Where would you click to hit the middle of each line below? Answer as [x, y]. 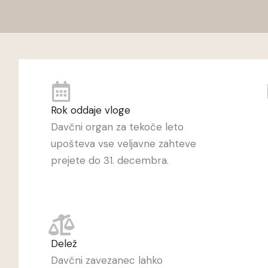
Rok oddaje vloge [91, 110]
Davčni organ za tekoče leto [118, 127]
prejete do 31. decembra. [110, 161]
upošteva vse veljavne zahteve [124, 144]
